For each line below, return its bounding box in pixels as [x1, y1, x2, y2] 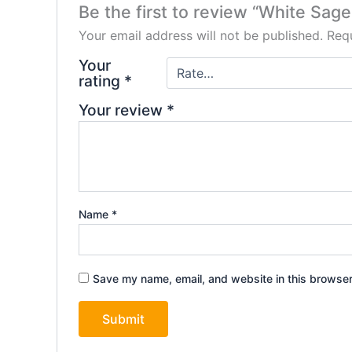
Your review [78, 100, 167, 119]
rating [78, 71, 124, 90]
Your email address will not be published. [78, 27, 323, 43]
